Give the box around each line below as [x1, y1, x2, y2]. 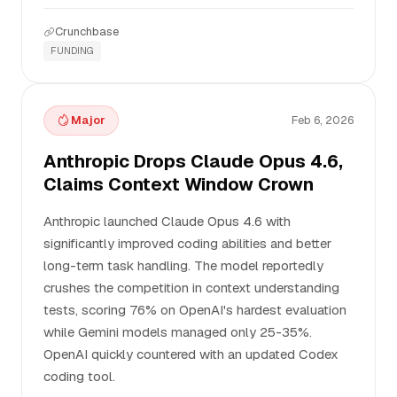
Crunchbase [55, 24, 119, 39]
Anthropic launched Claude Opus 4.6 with [43, 213, 291, 230]
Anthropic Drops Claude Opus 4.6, [43, 150, 343, 173]
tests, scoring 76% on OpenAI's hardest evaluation [43, 301, 346, 318]
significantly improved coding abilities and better [43, 235, 331, 252]
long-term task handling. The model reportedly [43, 257, 323, 274]
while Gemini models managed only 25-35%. [43, 323, 312, 340]
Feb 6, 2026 [292, 113, 354, 128]
